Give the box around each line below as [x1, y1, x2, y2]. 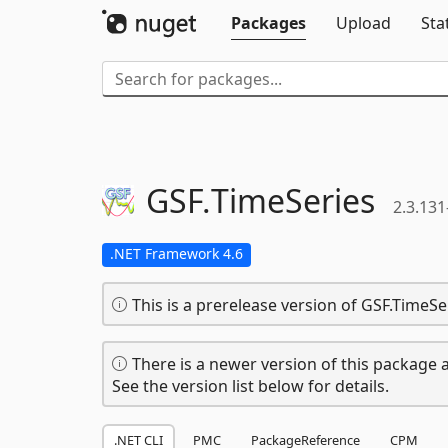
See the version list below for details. [112, 375, 389, 397]
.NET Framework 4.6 [110, 244, 243, 263]
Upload [336, 12, 391, 34]
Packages [231, 12, 306, 34]
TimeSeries [211, 179, 375, 222]
